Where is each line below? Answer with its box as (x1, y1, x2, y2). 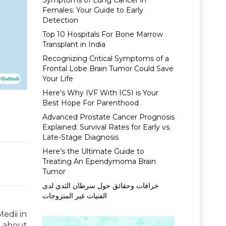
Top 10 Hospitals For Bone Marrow (42, 30, 163, 39)
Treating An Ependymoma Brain (42, 157, 156, 166)
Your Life (42, 74, 73, 83)
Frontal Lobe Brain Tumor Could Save (42, 64, 174, 73)
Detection (42, 16, 78, 25)
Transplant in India (42, 40, 105, 49)
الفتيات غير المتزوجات (42, 191, 107, 200)
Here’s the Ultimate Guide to (42, 147, 144, 156)
